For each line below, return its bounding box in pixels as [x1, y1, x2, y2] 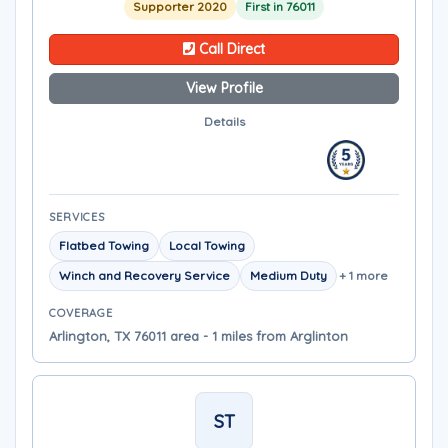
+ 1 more [339, 268, 388, 283]
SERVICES [49, 210, 106, 224]
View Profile [185, 79, 263, 97]
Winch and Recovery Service [59, 268, 230, 283]
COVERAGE [49, 306, 114, 320]
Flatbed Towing [59, 238, 149, 253]
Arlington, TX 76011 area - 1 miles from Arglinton [49, 328, 348, 344]
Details [203, 114, 245, 129]
